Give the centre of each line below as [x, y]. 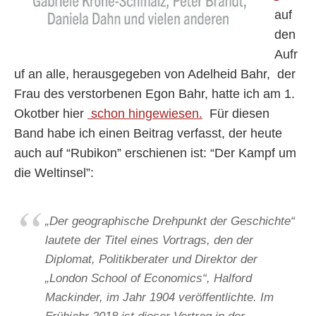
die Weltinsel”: [54, 173]
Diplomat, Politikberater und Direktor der [151, 259]
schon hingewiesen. [145, 114]
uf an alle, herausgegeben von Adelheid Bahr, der [155, 74]
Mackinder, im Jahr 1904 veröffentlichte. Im [159, 297]
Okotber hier [51, 114]
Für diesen [236, 114]
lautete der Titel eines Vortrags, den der [149, 240]
